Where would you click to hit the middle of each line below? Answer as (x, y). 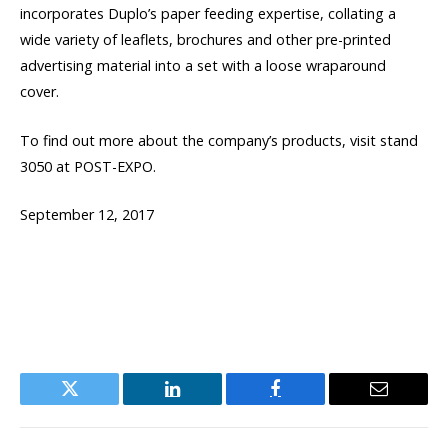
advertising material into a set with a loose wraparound (203, 66)
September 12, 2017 (87, 214)
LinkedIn (204, 403)
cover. (39, 92)
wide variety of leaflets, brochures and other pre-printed (205, 40)
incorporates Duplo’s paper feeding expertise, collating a (208, 14)
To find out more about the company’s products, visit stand (219, 140)
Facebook (309, 403)
